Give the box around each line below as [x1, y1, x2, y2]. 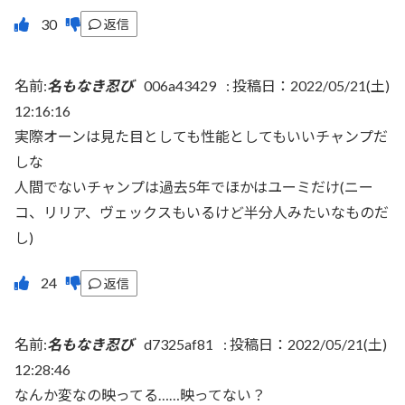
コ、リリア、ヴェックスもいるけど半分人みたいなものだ [14, 202, 389, 221]
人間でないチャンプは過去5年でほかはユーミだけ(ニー [14, 177, 373, 195]
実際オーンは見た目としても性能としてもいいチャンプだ [14, 127, 388, 145]
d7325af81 [144, 335, 213, 353]
